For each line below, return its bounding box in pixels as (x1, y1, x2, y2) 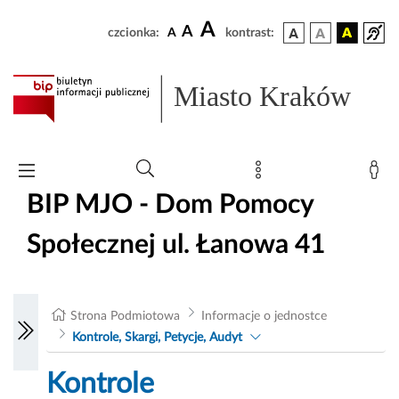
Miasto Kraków (174, 80, 352, 113)
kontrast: (225, 27, 274, 39)
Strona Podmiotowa (70, 310, 181, 323)
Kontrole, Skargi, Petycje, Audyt (71, 331, 242, 345)
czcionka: (108, 27, 159, 39)
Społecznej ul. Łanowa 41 (27, 231, 325, 258)
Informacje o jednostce (200, 310, 327, 323)
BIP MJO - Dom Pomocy (27, 191, 313, 218)
